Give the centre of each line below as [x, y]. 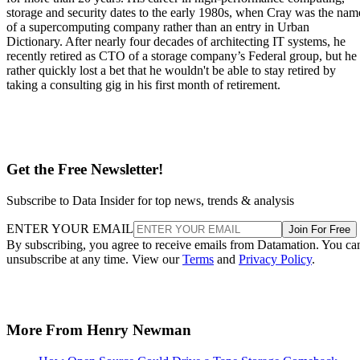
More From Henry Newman [99, 330]
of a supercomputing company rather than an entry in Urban [158, 27]
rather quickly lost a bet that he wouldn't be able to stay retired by [171, 71]
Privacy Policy [275, 259]
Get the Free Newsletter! [85, 170]
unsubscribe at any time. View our [94, 259]
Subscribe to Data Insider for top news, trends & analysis [150, 200]
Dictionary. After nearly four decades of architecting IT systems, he [176, 42]
